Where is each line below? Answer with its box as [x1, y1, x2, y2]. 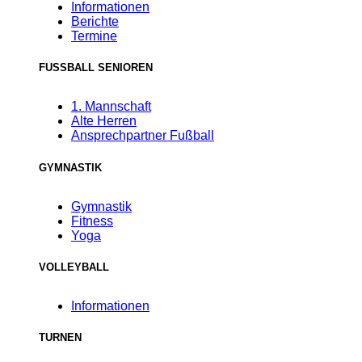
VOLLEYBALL [39, 260, 109, 273]
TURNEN [39, 331, 82, 344]
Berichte [71, 15, 119, 29]
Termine [71, 29, 117, 44]
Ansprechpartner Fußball [71, 128, 214, 143]
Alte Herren [71, 114, 137, 128]
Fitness [71, 213, 113, 228]
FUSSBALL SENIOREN [39, 61, 153, 74]
